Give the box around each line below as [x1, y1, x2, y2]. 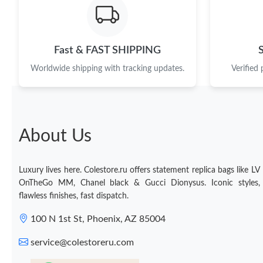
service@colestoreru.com [31, 237, 134, 247]
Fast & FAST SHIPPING [54, 45, 161, 55]
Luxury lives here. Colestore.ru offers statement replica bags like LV [19, 166, 260, 174]
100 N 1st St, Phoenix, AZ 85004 [31, 214, 166, 224]
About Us [19, 127, 92, 145]
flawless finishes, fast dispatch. [19, 191, 129, 200]
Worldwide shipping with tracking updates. [31, 64, 184, 73]
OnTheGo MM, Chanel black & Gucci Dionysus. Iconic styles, [19, 178, 260, 187]
